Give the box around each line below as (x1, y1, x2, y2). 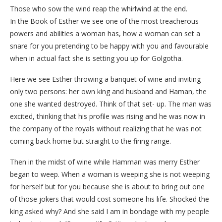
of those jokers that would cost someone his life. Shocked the (10, 194, 209, 204)
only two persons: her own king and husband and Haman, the (10, 86, 207, 96)
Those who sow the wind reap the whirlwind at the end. (10, 3, 187, 13)
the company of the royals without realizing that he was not (10, 123, 202, 133)
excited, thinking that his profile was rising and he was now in (10, 111, 205, 121)
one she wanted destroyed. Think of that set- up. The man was (10, 99, 212, 109)
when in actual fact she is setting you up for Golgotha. (10, 53, 183, 63)
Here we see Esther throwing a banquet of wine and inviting (10, 74, 201, 84)
